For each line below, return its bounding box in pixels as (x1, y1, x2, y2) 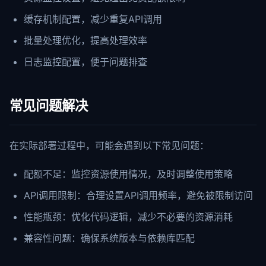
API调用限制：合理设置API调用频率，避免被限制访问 (24, 189, 253, 201)
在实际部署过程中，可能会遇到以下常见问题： (9, 140, 209, 151)
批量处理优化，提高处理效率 (24, 34, 147, 46)
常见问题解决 (9, 97, 88, 113)
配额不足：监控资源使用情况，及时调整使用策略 (24, 168, 233, 180)
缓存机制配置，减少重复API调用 (24, 13, 162, 25)
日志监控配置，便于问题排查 (24, 56, 147, 68)
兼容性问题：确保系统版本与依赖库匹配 (24, 232, 195, 244)
